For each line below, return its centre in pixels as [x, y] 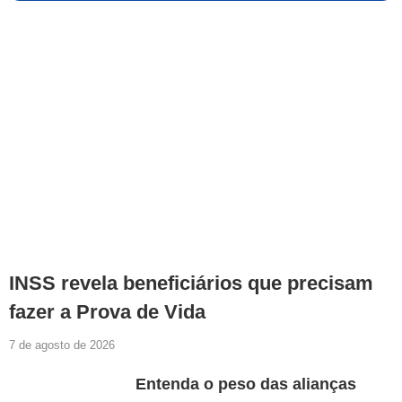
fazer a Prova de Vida [107, 312]
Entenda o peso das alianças [246, 385]
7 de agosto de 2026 [62, 345]
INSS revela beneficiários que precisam [191, 284]
